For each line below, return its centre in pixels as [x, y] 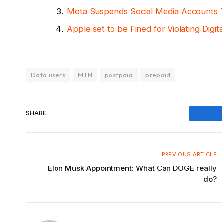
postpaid [119, 75]
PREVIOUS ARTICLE [189, 154]
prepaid [158, 75]
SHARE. [37, 113]
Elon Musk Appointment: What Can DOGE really [132, 168]
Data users [48, 75]
